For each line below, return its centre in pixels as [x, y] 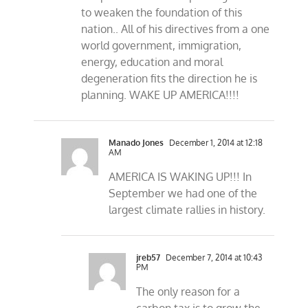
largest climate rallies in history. [187, 210]
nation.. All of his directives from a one [176, 29]
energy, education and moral [152, 62]
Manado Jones [136, 143]
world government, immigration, [162, 46]
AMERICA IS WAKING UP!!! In [180, 177]
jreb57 [148, 258]
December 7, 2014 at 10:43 [213, 258]
